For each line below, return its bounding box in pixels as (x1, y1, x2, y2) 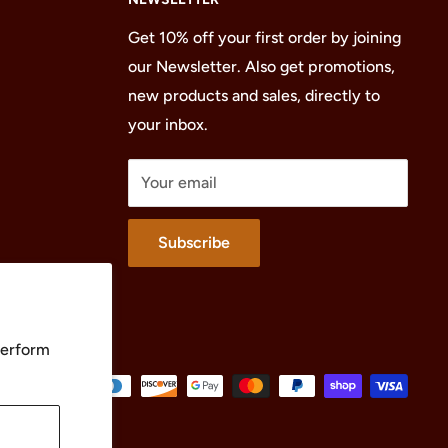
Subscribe (158, 232, 230, 252)
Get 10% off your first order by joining (128, 27, 401, 47)
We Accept (2, 340, 73, 358)
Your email (141, 172, 217, 192)
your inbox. (128, 114, 208, 134)
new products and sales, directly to (128, 85, 380, 105)
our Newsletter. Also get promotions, (128, 56, 395, 76)
